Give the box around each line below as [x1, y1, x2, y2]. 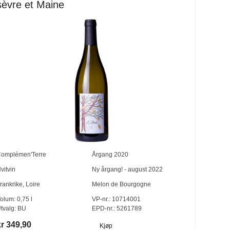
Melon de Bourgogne [91, 181, 151, 188]
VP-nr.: [91, 196, 110, 203]
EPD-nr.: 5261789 [91, 205, 142, 213]
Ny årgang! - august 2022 [91, 166, 163, 174]
